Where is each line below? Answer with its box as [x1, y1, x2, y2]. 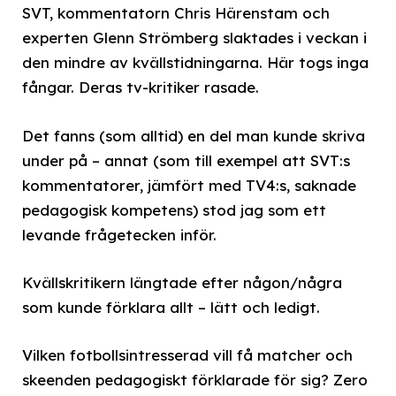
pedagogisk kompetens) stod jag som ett [22, 200, 326, 219]
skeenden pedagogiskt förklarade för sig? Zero [22, 369, 368, 389]
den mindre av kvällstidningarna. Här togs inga [22, 53, 369, 72]
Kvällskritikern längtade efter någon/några [22, 272, 342, 292]
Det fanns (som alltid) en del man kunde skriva [22, 126, 365, 145]
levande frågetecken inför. [22, 225, 217, 244]
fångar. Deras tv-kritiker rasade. [22, 78, 259, 97]
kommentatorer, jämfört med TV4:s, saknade [22, 175, 356, 194]
